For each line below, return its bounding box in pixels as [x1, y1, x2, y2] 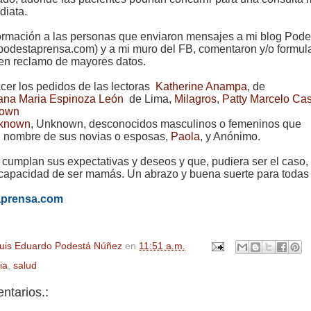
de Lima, [124, 93, 174, 106]
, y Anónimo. [200, 131, 260, 143]
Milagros [174, 93, 217, 106]
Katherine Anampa [155, 81, 247, 93]
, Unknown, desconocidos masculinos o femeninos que [31, 118, 301, 131]
